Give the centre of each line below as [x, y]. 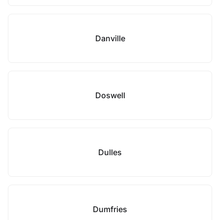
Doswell [110, 95]
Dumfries [110, 209]
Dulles [110, 152]
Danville [110, 38]
